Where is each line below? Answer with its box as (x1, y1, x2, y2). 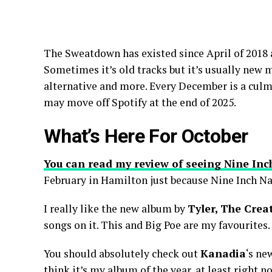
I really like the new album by (44, 202, 188, 216)
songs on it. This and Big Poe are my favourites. (44, 218, 270, 232)
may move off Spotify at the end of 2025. (44, 95, 236, 109)
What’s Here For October (44, 124, 248, 148)
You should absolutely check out (44, 246, 200, 260)
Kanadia (200, 246, 246, 260)
